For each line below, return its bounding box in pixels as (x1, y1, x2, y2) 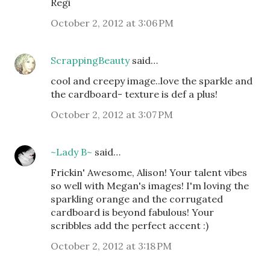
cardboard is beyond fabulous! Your (51, 206, 214, 218)
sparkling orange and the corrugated (51, 193, 223, 205)
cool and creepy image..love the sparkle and (51, 75, 253, 87)
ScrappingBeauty (51, 54, 130, 66)
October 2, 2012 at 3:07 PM (51, 108, 173, 121)
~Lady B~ (51, 146, 92, 158)
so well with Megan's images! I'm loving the (51, 180, 249, 192)
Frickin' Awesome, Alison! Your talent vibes (51, 166, 247, 178)
